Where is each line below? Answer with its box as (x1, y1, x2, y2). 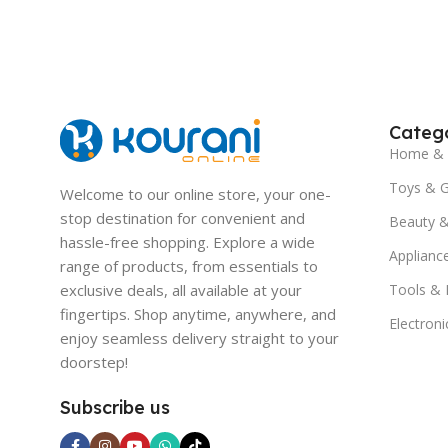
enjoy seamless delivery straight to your (60, 327, 339, 348)
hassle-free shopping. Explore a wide (60, 231, 315, 252)
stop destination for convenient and (60, 207, 305, 228)
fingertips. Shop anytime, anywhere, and (60, 303, 336, 324)
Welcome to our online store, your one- (60, 183, 331, 204)
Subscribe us (60, 395, 170, 419)
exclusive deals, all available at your (60, 279, 302, 300)
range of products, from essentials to (60, 255, 318, 276)
